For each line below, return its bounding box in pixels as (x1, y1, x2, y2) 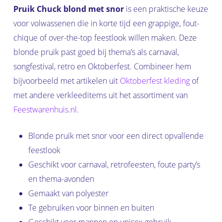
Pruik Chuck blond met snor (13, 3, 124, 15)
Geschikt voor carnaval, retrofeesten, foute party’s (28, 159, 200, 170)
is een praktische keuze (123, 3, 208, 15)
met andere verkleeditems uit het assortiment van (13, 90, 188, 101)
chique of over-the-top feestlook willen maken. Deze (13, 32, 197, 44)
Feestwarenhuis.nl (13, 104, 77, 115)
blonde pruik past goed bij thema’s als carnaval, (13, 47, 179, 58)
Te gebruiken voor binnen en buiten (28, 202, 154, 214)
